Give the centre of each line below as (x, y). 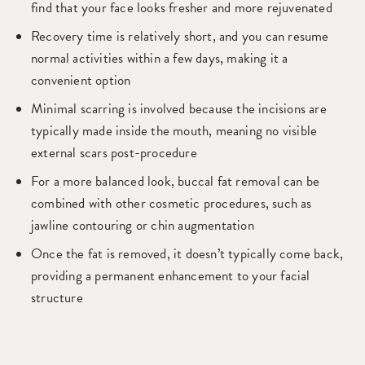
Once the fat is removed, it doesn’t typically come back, (187, 254)
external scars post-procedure (114, 153)
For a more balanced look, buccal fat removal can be (176, 181)
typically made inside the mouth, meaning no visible (174, 131)
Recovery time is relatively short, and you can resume (180, 36)
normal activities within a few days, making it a (160, 58)
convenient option (81, 80)
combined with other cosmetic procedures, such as (172, 203)
